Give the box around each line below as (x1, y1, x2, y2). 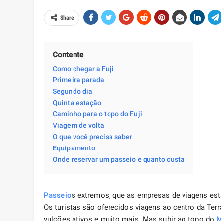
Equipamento (53, 144, 96, 152)
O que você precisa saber (53, 133, 133, 141)
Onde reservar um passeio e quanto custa (53, 155, 184, 164)
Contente (53, 50, 83, 60)
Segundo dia (53, 87, 93, 96)
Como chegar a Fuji (53, 65, 114, 73)
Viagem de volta (53, 121, 105, 130)
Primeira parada (53, 76, 105, 84)
